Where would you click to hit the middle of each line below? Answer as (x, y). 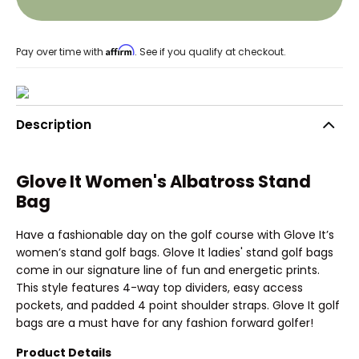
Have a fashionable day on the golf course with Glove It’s (175, 234)
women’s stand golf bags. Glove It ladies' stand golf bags (175, 252)
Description (54, 125)
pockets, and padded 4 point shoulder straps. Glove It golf (178, 305)
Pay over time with (60, 51)
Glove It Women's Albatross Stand (163, 182)
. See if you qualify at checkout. (210, 51)
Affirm (120, 50)
